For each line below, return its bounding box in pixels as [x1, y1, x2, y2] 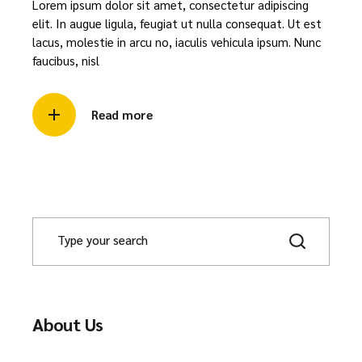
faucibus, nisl [32, 52, 99, 68]
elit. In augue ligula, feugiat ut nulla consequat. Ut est [32, 15, 322, 31]
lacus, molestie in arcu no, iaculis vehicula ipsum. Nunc [32, 33, 321, 49]
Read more [91, 106, 153, 122]
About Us [32, 312, 104, 335]
